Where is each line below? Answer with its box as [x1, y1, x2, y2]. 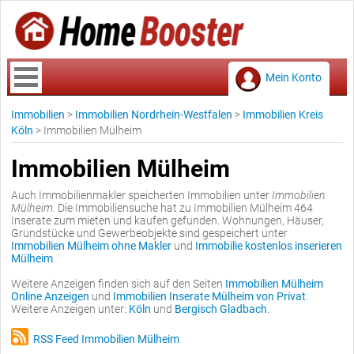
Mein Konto [265, 71, 322, 84]
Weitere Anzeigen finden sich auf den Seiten [11, 277, 225, 290]
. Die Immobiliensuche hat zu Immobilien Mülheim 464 [53, 201, 313, 214]
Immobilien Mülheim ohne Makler [11, 239, 171, 252]
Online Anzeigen [11, 290, 89, 303]
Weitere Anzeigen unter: [11, 303, 129, 315]
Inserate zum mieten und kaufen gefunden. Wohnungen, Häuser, [11, 214, 324, 227]
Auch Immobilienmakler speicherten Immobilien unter [11, 189, 272, 201]
